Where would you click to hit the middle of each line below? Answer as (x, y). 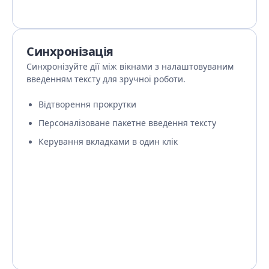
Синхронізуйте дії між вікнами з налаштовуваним (130, 66)
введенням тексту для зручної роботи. (106, 79)
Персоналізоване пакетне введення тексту (127, 123)
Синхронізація (70, 52)
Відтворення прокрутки (87, 104)
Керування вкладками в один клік (108, 141)
